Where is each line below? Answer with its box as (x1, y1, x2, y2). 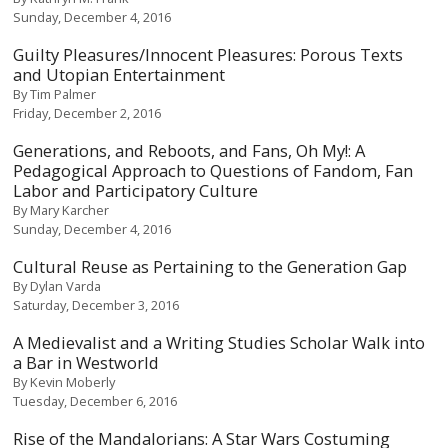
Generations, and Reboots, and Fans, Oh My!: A (13, 139, 366, 162)
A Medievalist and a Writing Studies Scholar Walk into (13, 331, 426, 354)
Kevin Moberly (30, 373, 116, 391)
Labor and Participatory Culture (13, 179, 259, 202)
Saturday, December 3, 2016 (13, 296, 180, 314)
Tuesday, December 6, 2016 (13, 392, 178, 410)
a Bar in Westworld (13, 351, 160, 374)
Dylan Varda (30, 277, 102, 295)
